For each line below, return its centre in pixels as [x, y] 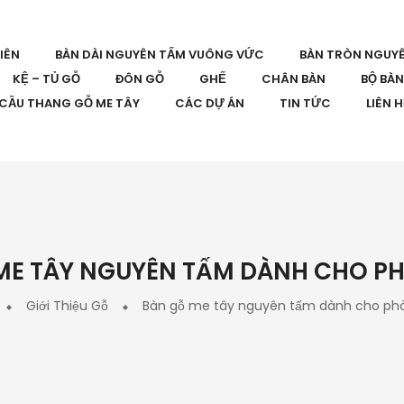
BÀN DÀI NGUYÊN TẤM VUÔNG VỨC [160, 55]
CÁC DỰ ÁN [210, 103]
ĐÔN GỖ [140, 79]
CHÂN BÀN [294, 79]
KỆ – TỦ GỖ [46, 79]
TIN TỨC [305, 103]
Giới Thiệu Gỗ [67, 306]
